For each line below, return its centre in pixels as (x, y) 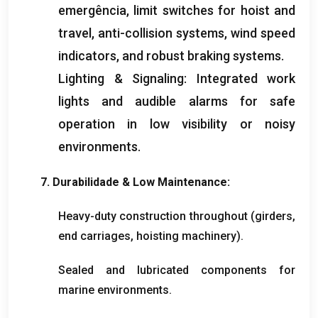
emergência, (96, 10)
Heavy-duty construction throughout (153, 216)
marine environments (114, 290)
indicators (87, 55)
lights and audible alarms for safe (177, 101)
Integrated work (246, 78)
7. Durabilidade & (87, 182)
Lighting (81, 78)
